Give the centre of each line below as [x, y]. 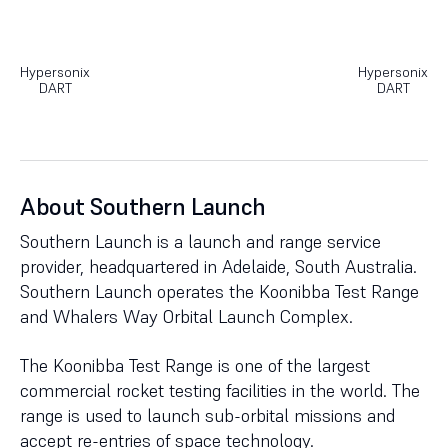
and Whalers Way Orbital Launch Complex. [186, 316]
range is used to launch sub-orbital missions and [207, 415]
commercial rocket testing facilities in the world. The [220, 390]
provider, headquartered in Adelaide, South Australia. [218, 266]
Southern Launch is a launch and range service [200, 241]
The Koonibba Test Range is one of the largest [195, 365]
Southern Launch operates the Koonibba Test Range [219, 291]
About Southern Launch [143, 206]
